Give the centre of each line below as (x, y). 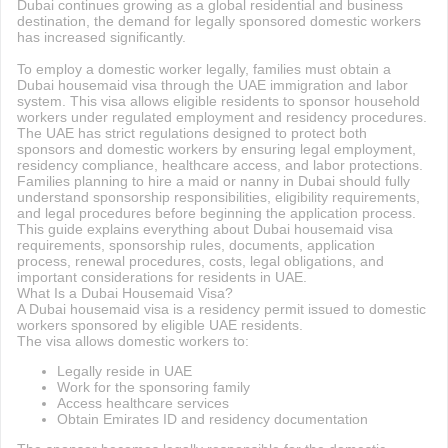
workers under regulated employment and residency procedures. (221, 117)
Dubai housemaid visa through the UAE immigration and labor (212, 85)
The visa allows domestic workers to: (132, 341)
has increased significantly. (101, 37)
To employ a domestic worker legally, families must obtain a (203, 69)
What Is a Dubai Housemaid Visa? (124, 293)
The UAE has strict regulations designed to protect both (191, 133)
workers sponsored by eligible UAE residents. (159, 325)
